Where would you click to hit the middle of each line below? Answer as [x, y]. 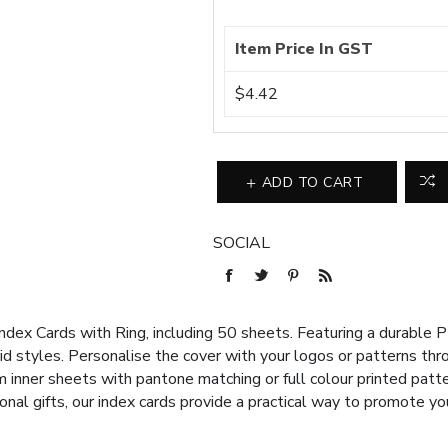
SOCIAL [242, 243]
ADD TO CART [312, 183]
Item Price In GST [304, 49]
